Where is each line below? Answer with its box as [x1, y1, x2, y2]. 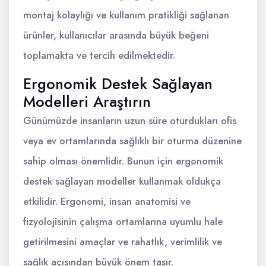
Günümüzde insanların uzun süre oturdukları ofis [23, 113, 236, 128]
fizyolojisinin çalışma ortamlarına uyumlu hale [23, 214, 223, 229]
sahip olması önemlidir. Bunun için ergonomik [23, 154, 223, 169]
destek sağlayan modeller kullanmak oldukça [23, 174, 221, 189]
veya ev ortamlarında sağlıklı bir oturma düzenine [23, 134, 242, 148]
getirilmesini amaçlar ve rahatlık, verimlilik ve [23, 235, 222, 249]
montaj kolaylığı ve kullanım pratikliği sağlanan [23, 8, 229, 23]
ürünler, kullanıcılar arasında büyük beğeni [23, 28, 209, 43]
